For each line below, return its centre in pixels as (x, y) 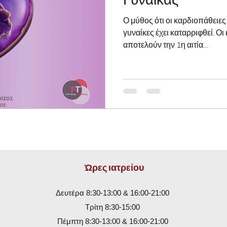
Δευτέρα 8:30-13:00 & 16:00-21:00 (112, 193)
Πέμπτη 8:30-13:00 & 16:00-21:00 (112, 221)
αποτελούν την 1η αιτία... (165, 45)
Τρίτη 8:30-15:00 (112, 207)
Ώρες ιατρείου (114, 167)
